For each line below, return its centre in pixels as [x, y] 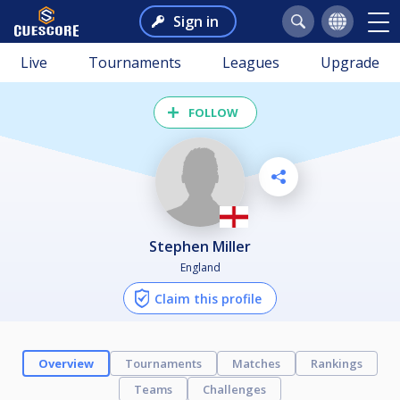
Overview [66, 363]
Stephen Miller [204, 246]
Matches [256, 363]
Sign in [196, 21]
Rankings [337, 363]
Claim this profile [208, 298]
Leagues [251, 62]
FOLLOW [213, 112]
